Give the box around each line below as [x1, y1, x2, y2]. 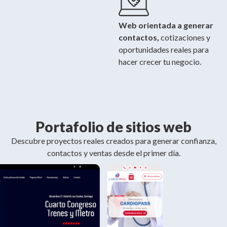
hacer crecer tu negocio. [119, 57, 201, 67]
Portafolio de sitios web [35, 118, 192, 136]
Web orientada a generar [119, 20, 213, 30]
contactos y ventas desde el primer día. [47, 148, 180, 158]
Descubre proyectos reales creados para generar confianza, [11, 136, 216, 146]
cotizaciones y [159, 32, 210, 43]
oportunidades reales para [119, 45, 209, 55]
